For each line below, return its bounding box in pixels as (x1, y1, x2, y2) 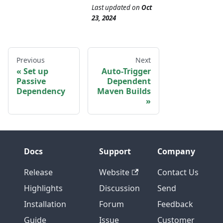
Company (157, 146, 195, 157)
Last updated (92, 3, 130, 12)
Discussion (99, 183, 140, 194)
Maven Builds (97, 86, 151, 97)
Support (99, 146, 131, 157)
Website (99, 167, 129, 178)
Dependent (107, 76, 151, 87)
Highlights (24, 183, 63, 194)
